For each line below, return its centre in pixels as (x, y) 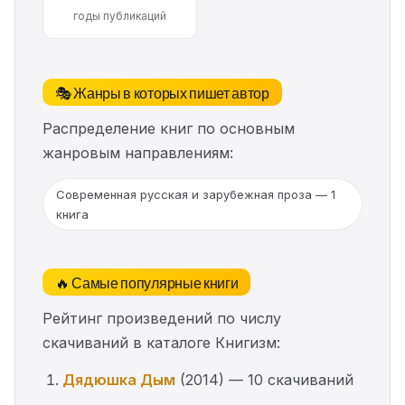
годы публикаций (120, 16)
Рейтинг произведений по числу (162, 318)
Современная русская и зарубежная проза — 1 (196, 194)
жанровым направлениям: (138, 153)
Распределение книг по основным (169, 128)
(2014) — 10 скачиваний (264, 380)
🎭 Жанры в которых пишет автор (162, 92)
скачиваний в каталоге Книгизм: (161, 343)
